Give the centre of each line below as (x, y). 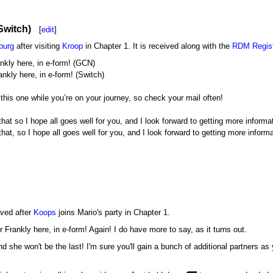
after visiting (38, 47)
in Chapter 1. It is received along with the (157, 47)
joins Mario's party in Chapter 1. (113, 213)
